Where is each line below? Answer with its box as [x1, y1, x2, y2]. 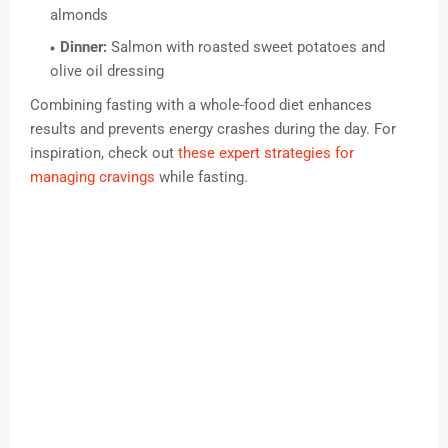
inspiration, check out [30, 144, 178, 163]
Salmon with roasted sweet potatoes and [107, 38, 385, 57]
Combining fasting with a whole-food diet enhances [30, 96, 372, 115]
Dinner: [60, 38, 107, 57]
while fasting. [155, 168, 248, 187]
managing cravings [30, 168, 155, 187]
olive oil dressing [50, 62, 164, 81]
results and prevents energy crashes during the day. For [30, 120, 396, 139]
